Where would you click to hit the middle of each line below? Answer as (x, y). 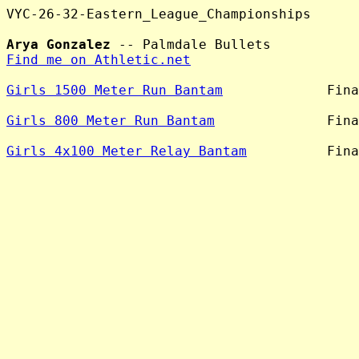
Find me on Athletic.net (99, 60)
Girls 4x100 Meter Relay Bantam (127, 151)
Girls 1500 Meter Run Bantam (115, 90)
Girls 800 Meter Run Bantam (111, 121)
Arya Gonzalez (58, 44)
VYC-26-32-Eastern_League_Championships (159, 14)
